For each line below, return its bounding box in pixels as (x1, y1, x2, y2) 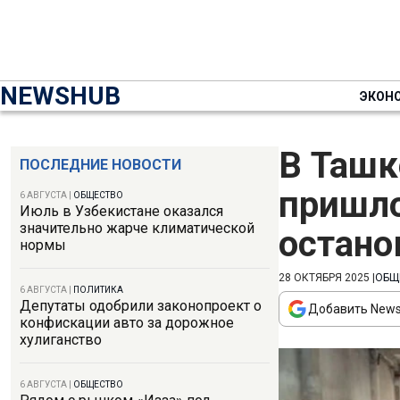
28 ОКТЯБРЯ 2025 (279, 271, 370, 284)
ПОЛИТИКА (73, 285, 123, 295)
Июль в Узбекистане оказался (20, 203, 223, 220)
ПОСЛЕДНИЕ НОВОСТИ (20, 156, 181, 173)
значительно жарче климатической (20, 220, 254, 237)
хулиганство (20, 331, 102, 348)
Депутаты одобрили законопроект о (20, 297, 262, 314)
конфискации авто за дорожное (20, 314, 234, 331)
